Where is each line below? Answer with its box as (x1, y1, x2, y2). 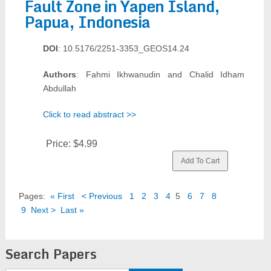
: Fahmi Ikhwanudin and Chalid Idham (76, 70, 245, 79)
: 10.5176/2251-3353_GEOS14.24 (57, 44, 189, 53)
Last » (60, 205, 84, 215)
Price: (45, 139, 73, 149)
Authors (42, 70, 76, 79)
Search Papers (5, 243, 97, 264)
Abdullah (42, 83, 76, 93)
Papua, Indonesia (24, 9, 150, 34)
